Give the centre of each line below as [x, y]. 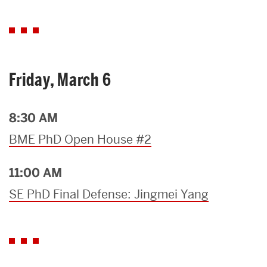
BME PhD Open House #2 [80, 139]
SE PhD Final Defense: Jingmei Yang [109, 194]
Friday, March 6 [60, 80]
